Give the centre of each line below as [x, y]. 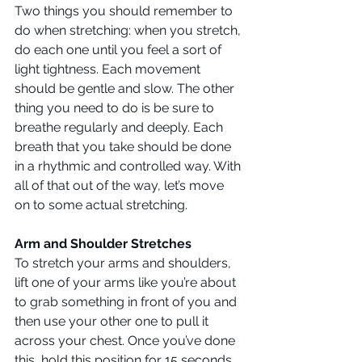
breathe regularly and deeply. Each [120, 127]
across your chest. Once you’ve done [126, 340]
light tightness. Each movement [109, 69]
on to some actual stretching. [101, 204]
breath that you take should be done [124, 146]
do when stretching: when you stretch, [129, 30]
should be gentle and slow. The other [126, 88]
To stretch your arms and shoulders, [124, 263]
